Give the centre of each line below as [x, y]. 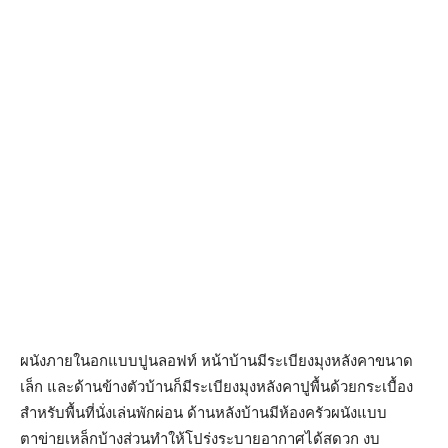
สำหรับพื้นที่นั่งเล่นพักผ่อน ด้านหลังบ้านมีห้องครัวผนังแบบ [203, 412]
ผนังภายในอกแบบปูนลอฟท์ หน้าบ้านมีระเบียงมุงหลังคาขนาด [216, 360]
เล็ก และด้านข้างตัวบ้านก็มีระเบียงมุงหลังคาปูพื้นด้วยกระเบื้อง [216, 386]
